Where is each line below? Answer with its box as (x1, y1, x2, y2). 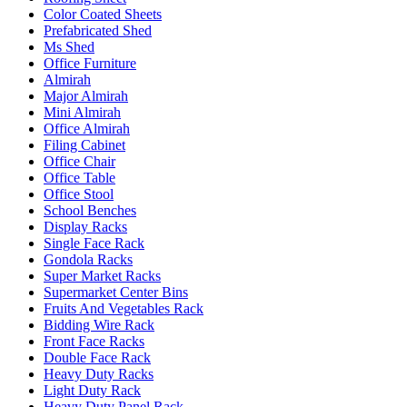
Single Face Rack (44, 235, 144, 251)
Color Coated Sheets (44, 6, 162, 22)
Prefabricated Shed (44, 23, 152, 38)
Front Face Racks (44, 333, 144, 349)
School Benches (44, 203, 136, 218)
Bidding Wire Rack (44, 317, 154, 333)
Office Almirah (44, 121, 130, 136)
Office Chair (44, 154, 115, 169)
